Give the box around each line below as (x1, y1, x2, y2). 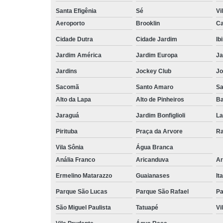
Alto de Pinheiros (136, 96, 184, 103)
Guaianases (136, 172, 170, 179)
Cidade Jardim (136, 35, 177, 43)
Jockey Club (136, 67, 171, 75)
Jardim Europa (136, 51, 178, 59)
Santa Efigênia (56, 7, 97, 14)
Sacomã (56, 83, 79, 91)
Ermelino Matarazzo (56, 172, 112, 179)
